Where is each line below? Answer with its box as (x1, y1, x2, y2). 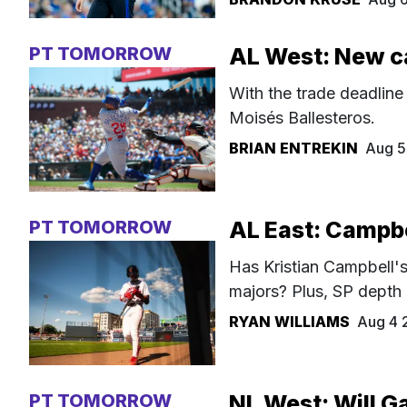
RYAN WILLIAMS (229, 313, 351, 332)
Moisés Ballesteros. (229, 108, 376, 128)
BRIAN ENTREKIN (229, 139, 359, 158)
